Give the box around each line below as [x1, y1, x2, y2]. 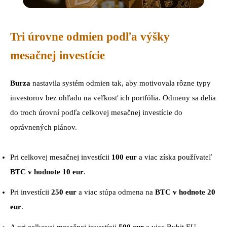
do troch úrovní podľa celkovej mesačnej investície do [10, 108, 182, 117]
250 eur [51, 187, 77, 196]
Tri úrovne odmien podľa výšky [10, 30, 170, 43]
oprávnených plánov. [10, 123, 77, 131]
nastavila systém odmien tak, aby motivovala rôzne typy [30, 79, 211, 87]
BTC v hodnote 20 [155, 187, 215, 196]
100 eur [111, 153, 137, 161]
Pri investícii [10, 187, 51, 196]
